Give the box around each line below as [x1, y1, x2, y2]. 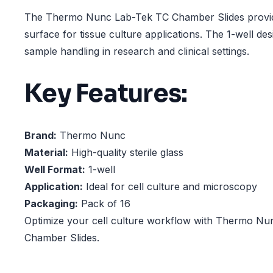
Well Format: [24, 163, 85, 176]
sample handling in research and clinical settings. [24, 45, 249, 57]
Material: [24, 146, 68, 159]
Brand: [24, 129, 57, 142]
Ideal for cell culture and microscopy [83, 180, 257, 193]
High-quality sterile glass [68, 146, 183, 159]
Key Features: [24, 77, 188, 109]
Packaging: [24, 197, 78, 210]
